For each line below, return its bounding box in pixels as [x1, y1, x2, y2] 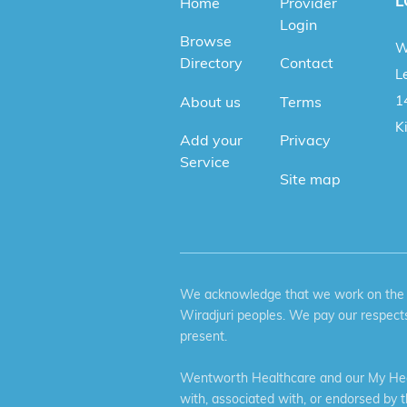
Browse [180, 32, 232, 51]
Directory [180, 54, 243, 73]
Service [180, 153, 230, 172]
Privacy [279, 131, 331, 150]
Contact [279, 54, 333, 73]
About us [180, 92, 241, 111]
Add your [180, 131, 243, 150]
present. [180, 327, 227, 344]
